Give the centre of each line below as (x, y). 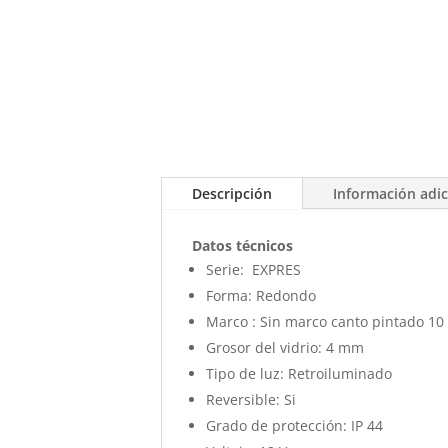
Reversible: (243, 399)
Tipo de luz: (245, 373)
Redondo (284, 295)
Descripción (232, 193)
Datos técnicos (243, 245)
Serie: (225, 269)
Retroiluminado (338, 373)
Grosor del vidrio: (264, 347)
